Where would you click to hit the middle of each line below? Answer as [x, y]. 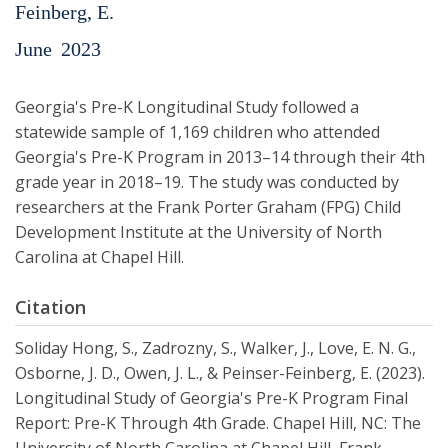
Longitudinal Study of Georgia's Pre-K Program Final [211, 398]
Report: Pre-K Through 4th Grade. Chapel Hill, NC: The [218, 423]
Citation [50, 307]
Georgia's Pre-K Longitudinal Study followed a [187, 107]
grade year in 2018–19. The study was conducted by [207, 182]
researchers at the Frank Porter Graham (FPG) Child [208, 207]
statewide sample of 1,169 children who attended [197, 132]
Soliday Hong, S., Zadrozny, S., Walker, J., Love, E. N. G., [215, 348]
